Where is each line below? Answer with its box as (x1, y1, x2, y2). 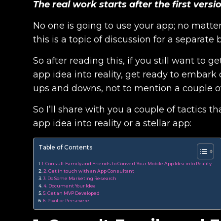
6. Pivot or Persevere (42, 198, 89, 204)
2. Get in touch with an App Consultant (43, 168, 134, 174)
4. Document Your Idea (43, 183, 96, 189)
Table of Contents (38, 144, 92, 151)
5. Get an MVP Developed (42, 190, 100, 196)
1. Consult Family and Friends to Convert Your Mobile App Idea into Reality (41, 161, 212, 167)
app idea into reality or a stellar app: (33, 118, 191, 129)
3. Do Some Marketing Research (42, 176, 116, 182)
